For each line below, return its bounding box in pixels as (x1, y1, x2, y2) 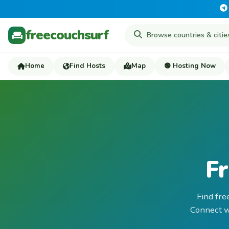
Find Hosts (70, 61, 105, 71)
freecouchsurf (26, 26, 108, 44)
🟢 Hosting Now (164, 61, 216, 71)
